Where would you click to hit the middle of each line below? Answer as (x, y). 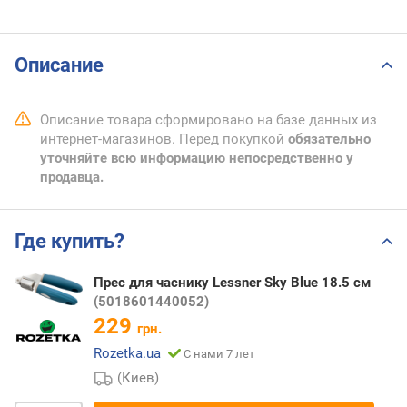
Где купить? (69, 242)
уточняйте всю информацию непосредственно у (197, 159)
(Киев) (139, 377)
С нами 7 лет (219, 353)
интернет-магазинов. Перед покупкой (164, 139)
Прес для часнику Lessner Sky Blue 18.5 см (232, 282)
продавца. (72, 178)
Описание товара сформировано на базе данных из (208, 120)
